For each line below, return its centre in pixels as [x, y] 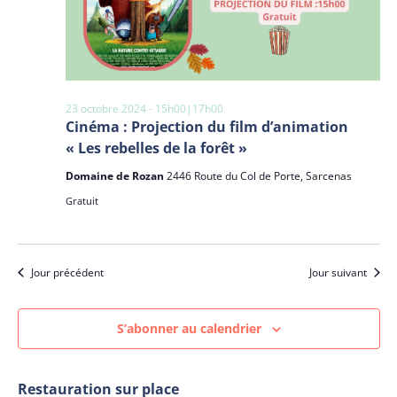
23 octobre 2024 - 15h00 [125, 108]
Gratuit [82, 200]
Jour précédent [67, 272]
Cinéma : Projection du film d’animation [206, 126]
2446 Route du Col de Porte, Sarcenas [259, 175]
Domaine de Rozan [116, 175]
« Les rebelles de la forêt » [156, 148]
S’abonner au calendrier [189, 328]
